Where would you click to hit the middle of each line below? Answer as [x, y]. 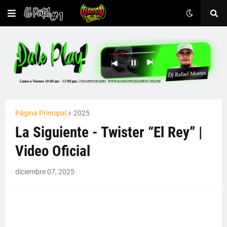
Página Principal [41, 113]
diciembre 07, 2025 [45, 172]
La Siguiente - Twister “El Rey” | [109, 132]
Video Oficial [53, 151]
